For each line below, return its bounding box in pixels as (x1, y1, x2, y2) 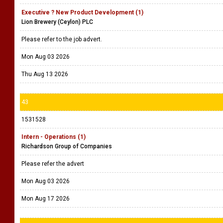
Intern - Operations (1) (21, 133, 86, 140)
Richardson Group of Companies (21, 143, 112, 150)
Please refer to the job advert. (21, 36, 104, 43)
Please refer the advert (21, 160, 86, 167)
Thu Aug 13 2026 (21, 71, 68, 78)
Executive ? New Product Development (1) (21, 9, 143, 16)
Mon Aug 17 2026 (21, 195, 70, 202)
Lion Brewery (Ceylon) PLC (21, 18, 93, 25)
